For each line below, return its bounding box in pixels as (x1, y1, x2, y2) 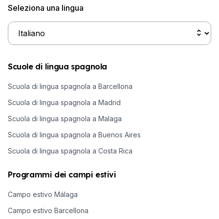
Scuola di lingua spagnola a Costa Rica (8, 146, 132, 155)
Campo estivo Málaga (8, 190, 78, 198)
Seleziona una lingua (8, 2, 84, 13)
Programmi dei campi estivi (8, 169, 116, 179)
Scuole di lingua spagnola (8, 61, 107, 71)
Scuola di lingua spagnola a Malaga (8, 114, 122, 123)
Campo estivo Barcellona (8, 206, 88, 215)
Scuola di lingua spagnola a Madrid (8, 98, 121, 107)
